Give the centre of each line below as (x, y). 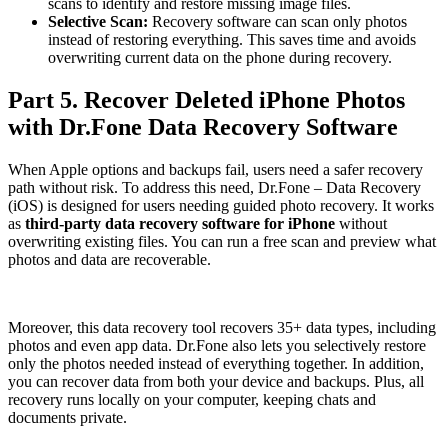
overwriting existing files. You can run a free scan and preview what (222, 241)
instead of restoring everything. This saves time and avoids (232, 40)
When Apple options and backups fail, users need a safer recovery (215, 169)
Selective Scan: (98, 22)
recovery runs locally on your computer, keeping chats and (192, 399)
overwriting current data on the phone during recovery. (220, 58)
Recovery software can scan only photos (277, 22)
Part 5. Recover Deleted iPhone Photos (206, 100)
